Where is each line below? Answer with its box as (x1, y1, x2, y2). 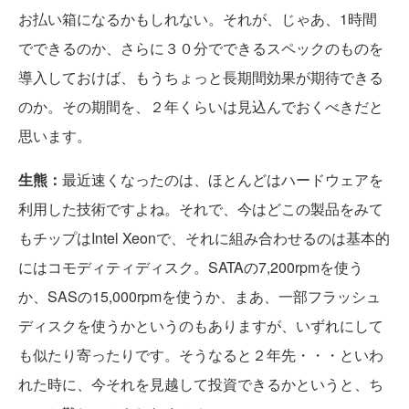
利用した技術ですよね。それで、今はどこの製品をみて (18, 197, 383, 219)
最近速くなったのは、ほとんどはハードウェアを (62, 168, 383, 190)
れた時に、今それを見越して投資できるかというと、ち (18, 372, 383, 394)
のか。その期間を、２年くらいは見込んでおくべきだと (18, 95, 383, 117)
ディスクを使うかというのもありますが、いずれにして (18, 314, 383, 336)
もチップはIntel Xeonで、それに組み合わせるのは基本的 (18, 226, 390, 248)
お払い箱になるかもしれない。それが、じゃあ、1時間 (18, 7, 377, 29)
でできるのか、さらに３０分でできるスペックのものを (18, 37, 383, 58)
